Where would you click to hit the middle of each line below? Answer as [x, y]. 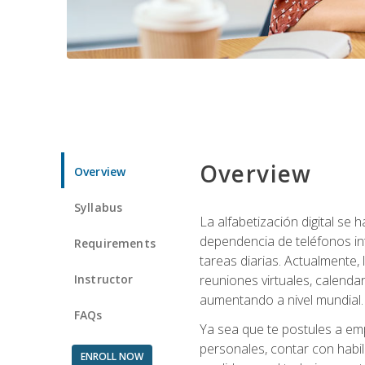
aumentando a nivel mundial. [281, 299]
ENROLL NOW [112, 356]
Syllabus [99, 207]
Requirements [115, 243]
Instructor [104, 279]
